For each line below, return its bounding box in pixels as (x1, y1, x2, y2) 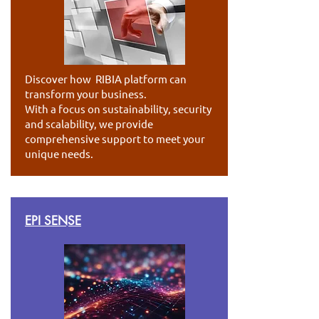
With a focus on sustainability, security (25, 101, 211, 115)
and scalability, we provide (25, 116, 153, 130)
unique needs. (25, 146, 93, 160)
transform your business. (25, 86, 147, 100)
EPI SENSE (25, 212, 81, 229)
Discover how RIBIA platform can (25, 71, 187, 85)
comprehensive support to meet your (25, 131, 205, 145)
